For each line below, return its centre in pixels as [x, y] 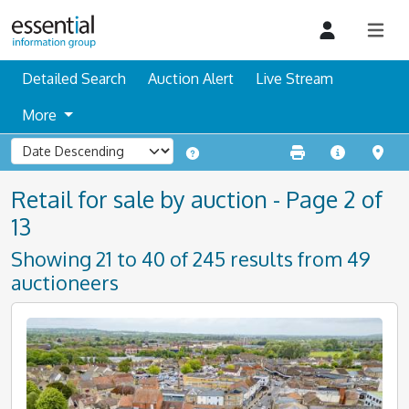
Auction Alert [191, 79]
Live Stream [294, 79]
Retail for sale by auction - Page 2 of [197, 199]
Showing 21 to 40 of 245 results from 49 [191, 259]
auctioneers [65, 283]
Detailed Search [74, 79]
